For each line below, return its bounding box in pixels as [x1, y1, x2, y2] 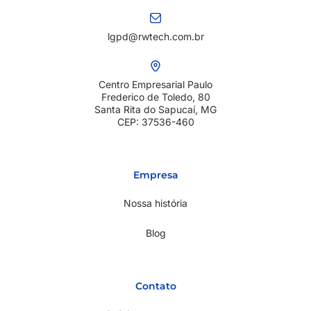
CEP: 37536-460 [117, 116, 194, 128]
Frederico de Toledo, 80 [101, 91, 210, 103]
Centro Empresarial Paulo [99, 78, 212, 91]
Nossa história [124, 197, 187, 210]
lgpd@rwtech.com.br [107, 31, 204, 43]
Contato [135, 280, 176, 293]
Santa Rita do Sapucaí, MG [94, 103, 217, 116]
